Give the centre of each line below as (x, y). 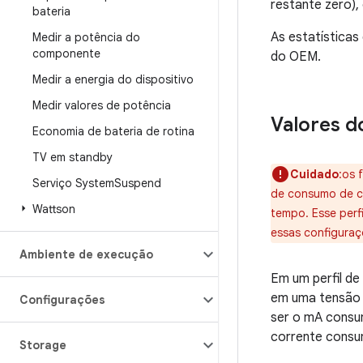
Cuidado (314, 174)
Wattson (54, 209)
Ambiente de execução (86, 254)
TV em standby (73, 157)
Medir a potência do (86, 37)
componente (66, 53)
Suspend (138, 183)
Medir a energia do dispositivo (113, 79)
